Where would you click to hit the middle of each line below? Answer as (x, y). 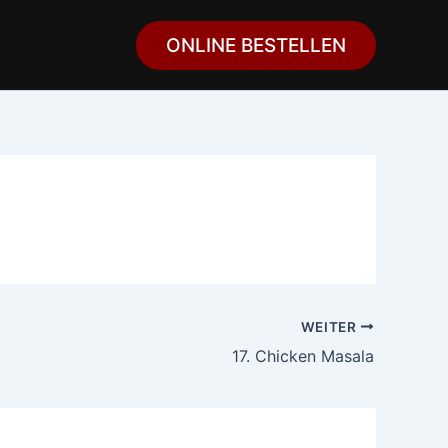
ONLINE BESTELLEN (256, 45)
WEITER (330, 326)
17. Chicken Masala (303, 355)
